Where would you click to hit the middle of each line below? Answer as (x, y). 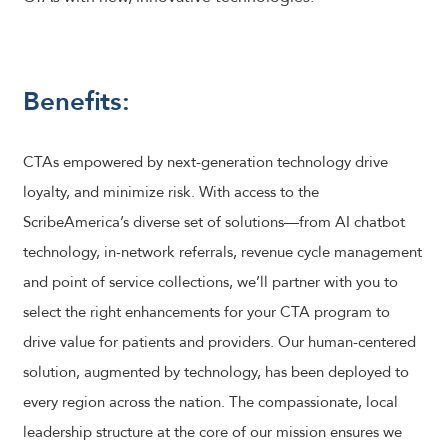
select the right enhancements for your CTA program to (206, 312)
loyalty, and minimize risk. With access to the (171, 192)
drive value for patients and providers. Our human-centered (219, 342)
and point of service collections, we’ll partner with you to (210, 282)
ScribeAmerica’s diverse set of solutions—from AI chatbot (214, 222)
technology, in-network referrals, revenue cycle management (222, 252)
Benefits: (76, 102)
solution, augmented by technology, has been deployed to (216, 372)
